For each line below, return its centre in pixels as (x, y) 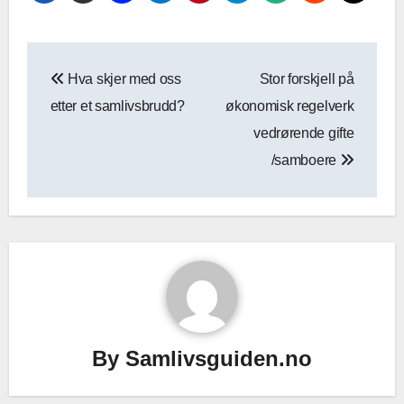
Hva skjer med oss (123, 79)
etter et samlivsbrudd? (117, 106)
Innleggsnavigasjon (163, 60)
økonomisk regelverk (290, 106)
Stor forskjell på (307, 79)
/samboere (305, 161)
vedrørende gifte (304, 133)
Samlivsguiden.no (219, 358)
